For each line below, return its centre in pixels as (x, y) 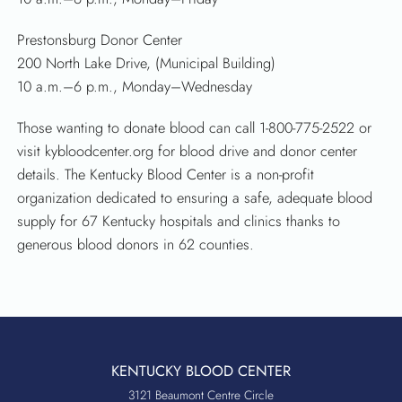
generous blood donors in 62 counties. (136, 245)
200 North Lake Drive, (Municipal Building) (147, 63)
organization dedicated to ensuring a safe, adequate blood (195, 198)
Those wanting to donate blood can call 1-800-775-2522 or (195, 128)
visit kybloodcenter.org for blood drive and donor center (188, 152)
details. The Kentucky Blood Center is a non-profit (166, 175)
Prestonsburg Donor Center (100, 39)
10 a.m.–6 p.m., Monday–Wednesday (135, 86)
